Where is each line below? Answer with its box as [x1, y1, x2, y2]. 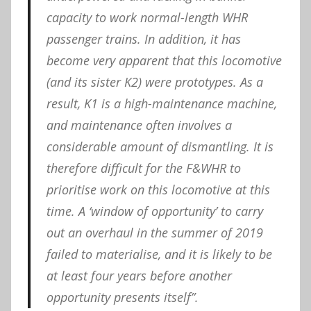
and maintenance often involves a [46, 116, 232, 133]
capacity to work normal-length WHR [46, 8, 248, 26]
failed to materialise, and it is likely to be [46, 245, 272, 262]
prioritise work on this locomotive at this [46, 180, 270, 198]
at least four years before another [46, 267, 232, 284]
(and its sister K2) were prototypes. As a [46, 73, 263, 90]
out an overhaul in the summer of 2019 [46, 224, 263, 241]
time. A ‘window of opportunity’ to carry [46, 202, 263, 219]
